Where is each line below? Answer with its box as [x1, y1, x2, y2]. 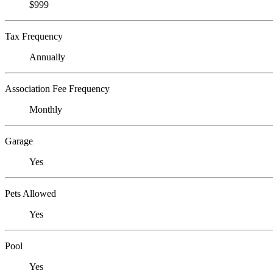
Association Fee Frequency [5, 83, 110, 94]
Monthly [29, 104, 62, 115]
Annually [29, 51, 65, 62]
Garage [5, 135, 33, 146]
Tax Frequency [5, 30, 63, 41]
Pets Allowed [5, 188, 56, 199]
